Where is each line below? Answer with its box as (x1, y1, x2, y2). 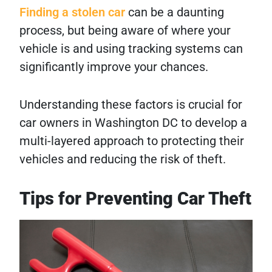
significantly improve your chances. (19, 59, 208, 74)
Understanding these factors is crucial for (19, 97, 242, 112)
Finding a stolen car (19, 4, 125, 19)
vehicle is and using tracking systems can (19, 41, 243, 56)
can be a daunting (125, 4, 224, 19)
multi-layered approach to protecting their (19, 133, 244, 148)
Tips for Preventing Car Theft (19, 188, 251, 209)
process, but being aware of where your (19, 22, 231, 38)
